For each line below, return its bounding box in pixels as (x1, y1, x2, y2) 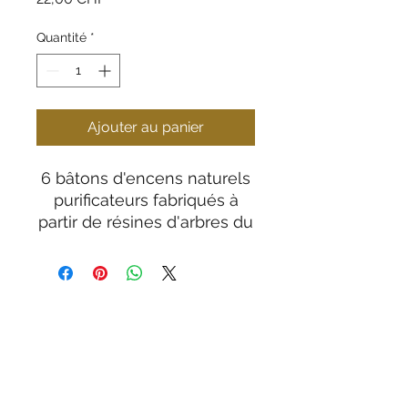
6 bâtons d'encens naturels (41, 168, 250, 188)
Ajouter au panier (87, 118, 204, 136)
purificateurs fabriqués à (53, 190, 239, 209)
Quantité (36, 30, 87, 45)
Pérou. (121, 234, 170, 253)
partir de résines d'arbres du (38, 212, 253, 231)
